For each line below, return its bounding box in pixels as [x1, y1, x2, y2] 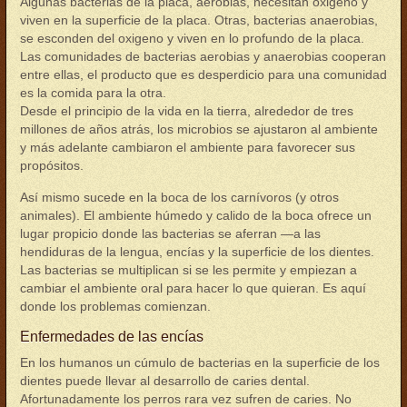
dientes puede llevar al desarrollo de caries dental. [20, 373, 310, 388]
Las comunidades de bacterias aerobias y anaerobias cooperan [20, 49, 386, 64]
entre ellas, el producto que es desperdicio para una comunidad [20, 67, 387, 82]
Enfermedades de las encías [20, 329, 203, 344]
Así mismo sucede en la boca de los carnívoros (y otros [20, 190, 339, 204]
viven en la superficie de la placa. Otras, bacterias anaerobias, [20, 13, 378, 27]
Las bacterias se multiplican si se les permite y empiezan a [20, 263, 357, 277]
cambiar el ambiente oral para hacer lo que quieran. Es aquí [20, 281, 366, 295]
